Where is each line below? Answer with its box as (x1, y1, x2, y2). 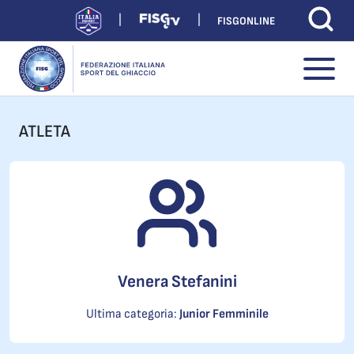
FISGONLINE (217, 13, 275, 28)
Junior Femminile (179, 307, 269, 322)
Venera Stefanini (117, 271, 237, 292)
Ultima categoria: (85, 307, 179, 322)
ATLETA (19, 121, 70, 142)
